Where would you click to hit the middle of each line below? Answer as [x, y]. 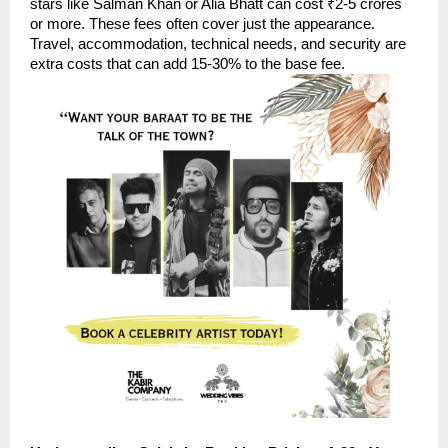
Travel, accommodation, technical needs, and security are [218, 43]
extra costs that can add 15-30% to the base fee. [187, 63]
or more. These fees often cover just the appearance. [202, 23]
